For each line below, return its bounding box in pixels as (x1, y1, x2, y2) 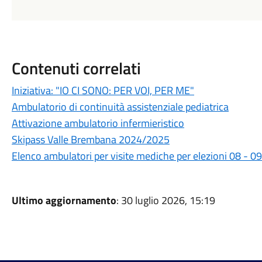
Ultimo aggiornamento (11, 192, 116, 208)
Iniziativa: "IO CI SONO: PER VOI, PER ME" (11, 82, 194, 98)
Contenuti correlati (11, 56, 141, 81)
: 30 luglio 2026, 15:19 (116, 192, 215, 208)
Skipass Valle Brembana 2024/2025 (11, 132, 170, 147)
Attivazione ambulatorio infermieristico (11, 115, 184, 131)
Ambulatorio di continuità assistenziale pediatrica (11, 99, 229, 115)
